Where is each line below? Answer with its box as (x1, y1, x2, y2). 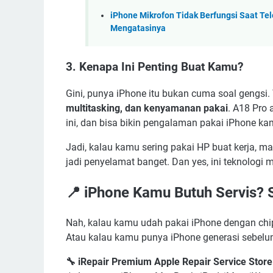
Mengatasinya (110, 23, 166, 34)
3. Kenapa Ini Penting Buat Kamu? (66, 60, 243, 74)
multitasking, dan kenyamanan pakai (66, 102, 228, 115)
